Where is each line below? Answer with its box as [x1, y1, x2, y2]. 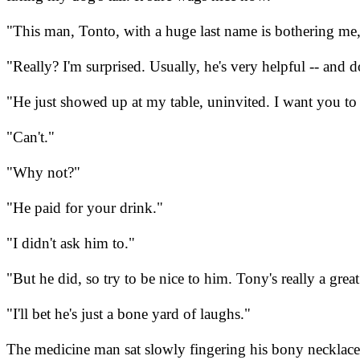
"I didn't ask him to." [6, 235, 135, 252]
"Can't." [6, 129, 55, 146]
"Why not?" [6, 164, 80, 182]
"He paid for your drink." [6, 199, 163, 217]
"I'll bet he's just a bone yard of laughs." [6, 305, 251, 323]
